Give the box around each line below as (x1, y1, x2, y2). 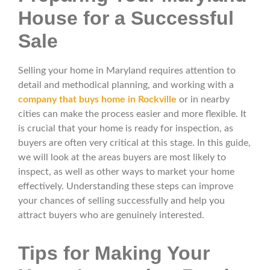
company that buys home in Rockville (18, 95, 177, 105)
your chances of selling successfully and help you (18, 196, 225, 206)
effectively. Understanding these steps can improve (18, 181, 233, 192)
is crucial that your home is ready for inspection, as (18, 124, 233, 134)
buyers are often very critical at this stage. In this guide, (18, 138, 251, 148)
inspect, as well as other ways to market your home (18, 167, 234, 177)
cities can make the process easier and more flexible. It (18, 109, 246, 119)
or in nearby (179, 95, 230, 105)
